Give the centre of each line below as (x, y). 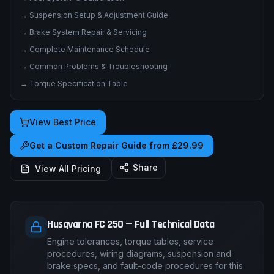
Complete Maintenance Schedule (90, 83)
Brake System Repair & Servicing (88, 66)
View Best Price (63, 156)
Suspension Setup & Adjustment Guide (99, 49)
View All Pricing (68, 202)
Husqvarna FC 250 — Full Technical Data (131, 258)
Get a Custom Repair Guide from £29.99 (117, 179)
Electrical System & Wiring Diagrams (94, 14)
